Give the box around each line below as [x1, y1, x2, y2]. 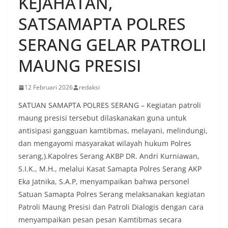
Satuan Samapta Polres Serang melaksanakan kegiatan [18, 189, 205, 199]
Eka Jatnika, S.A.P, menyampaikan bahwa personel [18, 177, 189, 186]
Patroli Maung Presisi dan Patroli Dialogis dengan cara [18, 202, 204, 212]
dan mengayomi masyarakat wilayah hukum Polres [18, 138, 191, 148]
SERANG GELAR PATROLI [18, 34, 206, 55]
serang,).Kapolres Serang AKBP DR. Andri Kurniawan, [18, 151, 199, 161]
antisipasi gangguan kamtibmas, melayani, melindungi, [18, 126, 208, 135]
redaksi [79, 83, 100, 92]
